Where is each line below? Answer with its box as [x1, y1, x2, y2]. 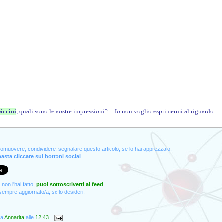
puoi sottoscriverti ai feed [36, 181, 103, 187]
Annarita [4, 214, 26, 221]
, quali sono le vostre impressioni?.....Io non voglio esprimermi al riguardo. [16, 108, 215, 115]
